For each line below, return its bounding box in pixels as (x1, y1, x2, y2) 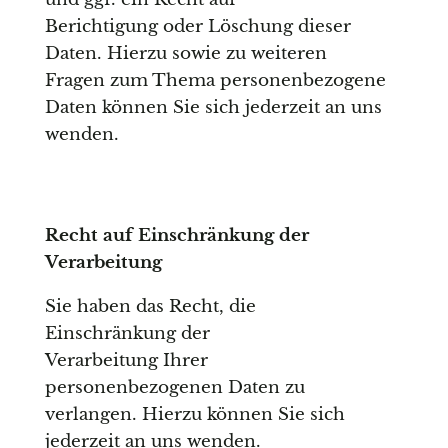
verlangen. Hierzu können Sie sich (44, 404, 345, 426)
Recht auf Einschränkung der (44, 225, 309, 247)
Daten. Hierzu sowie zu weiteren (44, 43, 327, 65)
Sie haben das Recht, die (44, 296, 256, 318)
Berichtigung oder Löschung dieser (44, 16, 351, 38)
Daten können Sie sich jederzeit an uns (44, 97, 382, 119)
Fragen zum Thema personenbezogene (44, 70, 386, 92)
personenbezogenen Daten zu (44, 377, 305, 399)
